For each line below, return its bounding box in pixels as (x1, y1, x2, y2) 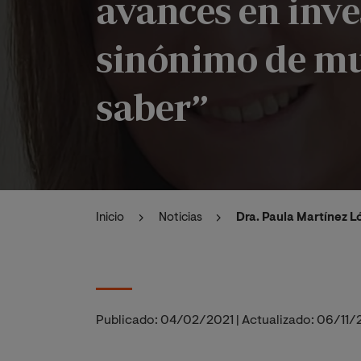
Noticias (158, 212, 202, 224)
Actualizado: (242, 313, 314, 327)
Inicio (96, 212, 124, 224)
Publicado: (96, 313, 158, 327)
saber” (96, 85, 209, 128)
